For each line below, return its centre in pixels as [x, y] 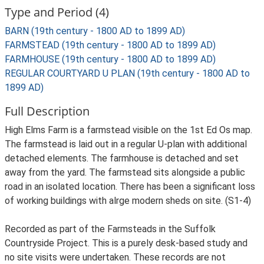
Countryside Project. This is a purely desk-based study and [126, 243]
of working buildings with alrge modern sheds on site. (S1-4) [128, 201]
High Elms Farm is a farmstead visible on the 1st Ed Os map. [128, 130]
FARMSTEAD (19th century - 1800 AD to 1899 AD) [110, 45]
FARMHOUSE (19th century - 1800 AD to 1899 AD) [110, 59]
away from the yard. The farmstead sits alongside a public [125, 172]
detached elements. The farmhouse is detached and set [122, 158]
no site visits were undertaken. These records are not [115, 257]
